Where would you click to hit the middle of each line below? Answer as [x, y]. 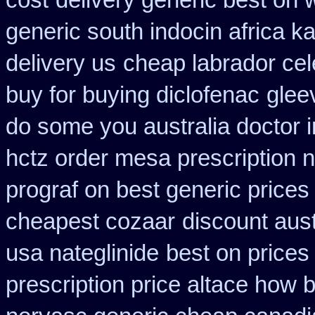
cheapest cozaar [90, 221]
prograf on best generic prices [157, 190]
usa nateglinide [82, 253]
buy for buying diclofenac [133, 95]
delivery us [61, 63]
